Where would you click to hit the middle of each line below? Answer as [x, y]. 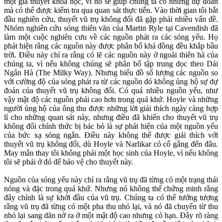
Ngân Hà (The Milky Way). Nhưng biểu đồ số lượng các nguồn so [111, 73]
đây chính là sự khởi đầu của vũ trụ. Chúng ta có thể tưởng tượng [111, 198]
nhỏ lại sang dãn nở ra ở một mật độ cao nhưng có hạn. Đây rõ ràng [111, 216]
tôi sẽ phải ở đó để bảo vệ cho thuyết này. [69, 162]
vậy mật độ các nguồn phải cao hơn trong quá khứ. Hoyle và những [111, 100]
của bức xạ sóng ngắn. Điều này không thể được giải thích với [111, 135]
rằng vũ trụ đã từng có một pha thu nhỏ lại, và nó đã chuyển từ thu [111, 207]
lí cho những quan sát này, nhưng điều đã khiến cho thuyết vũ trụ [111, 117]
